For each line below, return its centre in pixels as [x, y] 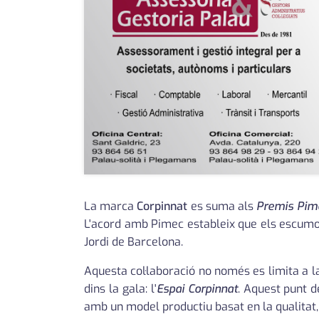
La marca [111, 206]
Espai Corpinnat [197, 289]
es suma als [222, 206]
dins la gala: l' [120, 289]
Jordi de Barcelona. [134, 242]
